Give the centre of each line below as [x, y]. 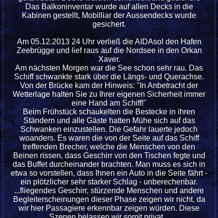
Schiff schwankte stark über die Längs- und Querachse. [109, 77]
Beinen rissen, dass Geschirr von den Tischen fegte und [109, 156]
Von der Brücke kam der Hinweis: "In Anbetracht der [109, 86]
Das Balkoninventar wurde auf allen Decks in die [109, 7]
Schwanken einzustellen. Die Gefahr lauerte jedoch [109, 129]
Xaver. [109, 59]
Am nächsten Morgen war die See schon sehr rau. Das [109, 68]
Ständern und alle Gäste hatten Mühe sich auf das [109, 121]
